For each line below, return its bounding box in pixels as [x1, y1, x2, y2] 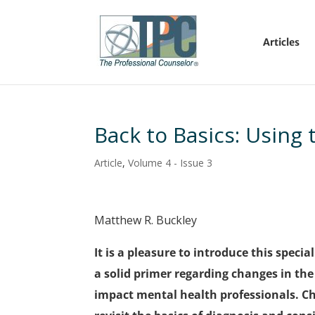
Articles [262, 36, 300, 49]
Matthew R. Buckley [94, 212, 198, 228]
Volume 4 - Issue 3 [128, 156, 213, 169]
